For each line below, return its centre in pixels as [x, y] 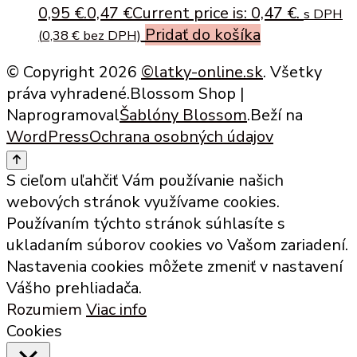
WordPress [48, 137]
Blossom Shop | [187, 94]
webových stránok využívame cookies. [143, 202]
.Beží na [275, 116]
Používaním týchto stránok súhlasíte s [146, 224]
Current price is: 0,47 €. [216, 14]
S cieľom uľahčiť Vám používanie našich [145, 181]
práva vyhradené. [68, 94]
